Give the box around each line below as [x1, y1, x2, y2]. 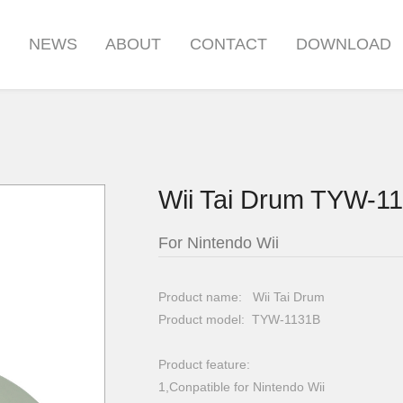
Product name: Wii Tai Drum [158, 289, 326, 304]
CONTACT [189, 35, 267, 53]
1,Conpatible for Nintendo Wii [158, 379, 326, 394]
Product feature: [158, 356, 251, 372]
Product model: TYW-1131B [158, 311, 321, 327]
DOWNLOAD [295, 35, 391, 53]
